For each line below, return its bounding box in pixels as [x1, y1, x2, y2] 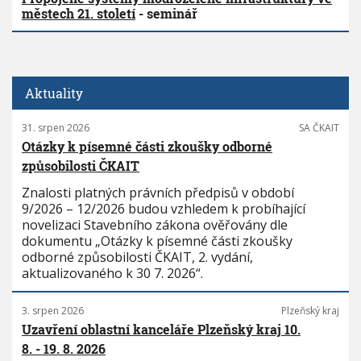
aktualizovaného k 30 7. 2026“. [22, 264, 203, 283]
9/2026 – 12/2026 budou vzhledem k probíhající [22, 200, 305, 218]
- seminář [135, 5, 197, 23]
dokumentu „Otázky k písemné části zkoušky [22, 232, 293, 251]
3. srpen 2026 [22, 304, 84, 318]
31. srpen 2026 [22, 121, 89, 135]
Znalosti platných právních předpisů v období [22, 184, 294, 202]
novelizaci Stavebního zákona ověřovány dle [22, 216, 288, 234]
